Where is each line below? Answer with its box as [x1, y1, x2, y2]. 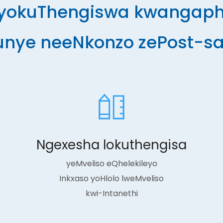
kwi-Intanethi [85, 188, 138, 199]
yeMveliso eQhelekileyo [66, 158, 157, 169]
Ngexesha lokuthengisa [36, 136, 187, 154]
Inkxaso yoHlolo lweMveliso [59, 173, 164, 184]
